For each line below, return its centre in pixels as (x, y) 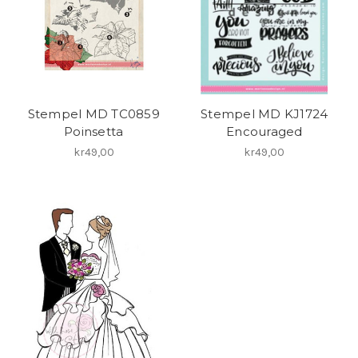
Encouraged (265, 131)
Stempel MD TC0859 (93, 113)
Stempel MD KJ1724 (265, 113)
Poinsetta (94, 131)
